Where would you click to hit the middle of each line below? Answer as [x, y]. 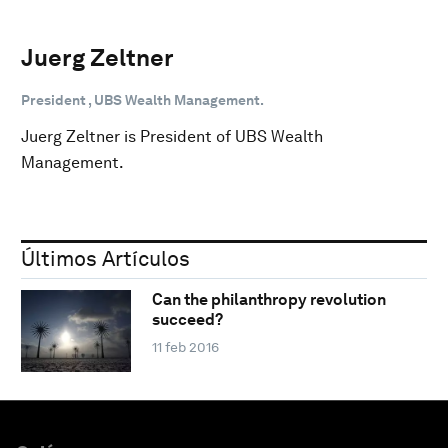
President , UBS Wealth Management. [142, 99]
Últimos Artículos [105, 258]
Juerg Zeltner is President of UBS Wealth [172, 136]
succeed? [187, 320]
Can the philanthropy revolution [268, 300]
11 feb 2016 [185, 347]
